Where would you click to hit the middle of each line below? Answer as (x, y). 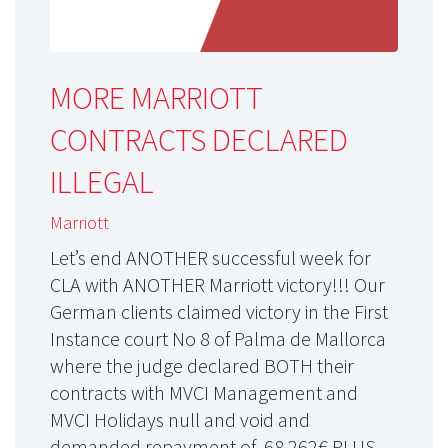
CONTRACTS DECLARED (199, 139)
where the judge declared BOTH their (202, 366)
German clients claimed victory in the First (219, 312)
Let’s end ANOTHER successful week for (210, 258)
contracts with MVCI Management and (204, 393)
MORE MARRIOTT (156, 97)
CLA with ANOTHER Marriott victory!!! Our (217, 285)
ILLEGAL (102, 181)
